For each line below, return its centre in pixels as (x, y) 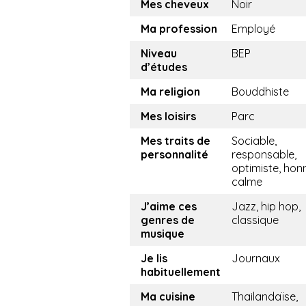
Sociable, (254, 141)
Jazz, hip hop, (266, 207)
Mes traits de (176, 141)
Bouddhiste (260, 92)
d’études (164, 67)
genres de (168, 220)
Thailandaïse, (265, 297)
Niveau (159, 54)
